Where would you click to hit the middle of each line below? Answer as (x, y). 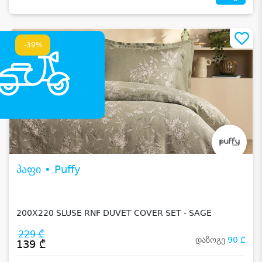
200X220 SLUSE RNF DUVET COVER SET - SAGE (114, 213)
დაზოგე (211, 240)
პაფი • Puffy (49, 170)
